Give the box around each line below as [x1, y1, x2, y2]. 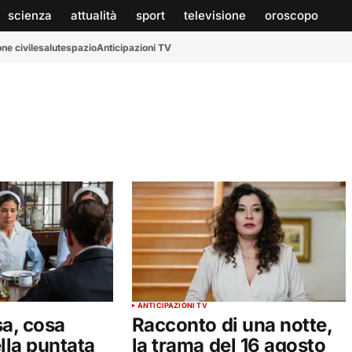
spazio [66, 41, 97, 53]
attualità [71, 8, 117, 24]
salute [38, 41, 66, 53]
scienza [8, 8, 52, 24]
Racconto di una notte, [131, 313, 332, 337]
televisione [184, 8, 246, 24]
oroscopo [265, 8, 318, 24]
